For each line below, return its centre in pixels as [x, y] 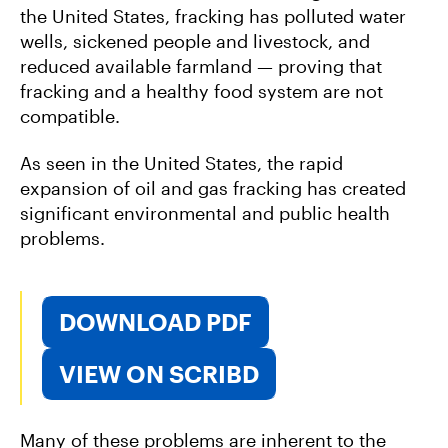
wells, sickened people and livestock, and [195, 40]
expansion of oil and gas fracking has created [213, 188]
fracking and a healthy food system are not [201, 90]
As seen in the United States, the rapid [181, 163]
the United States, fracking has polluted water [213, 15]
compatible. [70, 115]
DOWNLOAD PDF [155, 322]
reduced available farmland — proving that [201, 65]
